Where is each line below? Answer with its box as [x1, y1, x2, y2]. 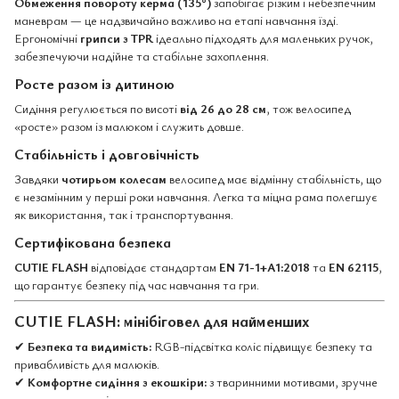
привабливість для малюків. [14, 355, 159, 373]
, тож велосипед [266, 100, 351, 118]
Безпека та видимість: [28, 338, 151, 355]
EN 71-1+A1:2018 [219, 257, 310, 275]
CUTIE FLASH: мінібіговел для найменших [14, 309, 309, 331]
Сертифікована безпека [14, 232, 171, 252]
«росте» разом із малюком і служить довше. [14, 118, 244, 135]
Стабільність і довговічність [14, 143, 199, 164]
